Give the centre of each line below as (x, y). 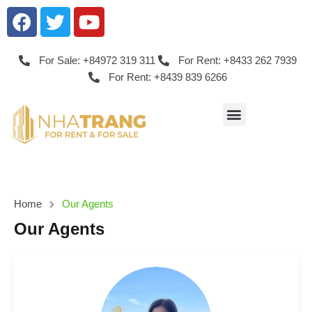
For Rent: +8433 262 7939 (237, 61)
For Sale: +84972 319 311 (97, 61)
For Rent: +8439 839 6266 (167, 77)
